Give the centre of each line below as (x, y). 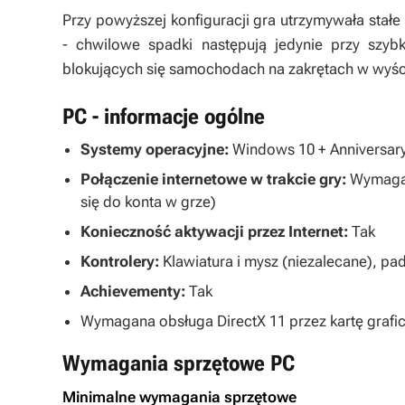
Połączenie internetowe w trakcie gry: (213, 179)
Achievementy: (133, 291)
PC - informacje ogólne (164, 117)
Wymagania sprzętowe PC (179, 363)
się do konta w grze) (148, 202)
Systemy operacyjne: (155, 149)
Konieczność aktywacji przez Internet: (214, 231)
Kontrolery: (120, 261)
